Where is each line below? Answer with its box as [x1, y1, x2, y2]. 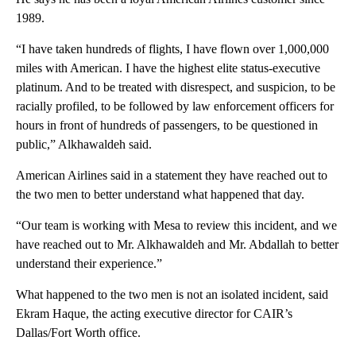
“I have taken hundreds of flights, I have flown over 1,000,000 [16, 42, 329, 56]
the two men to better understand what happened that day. [16, 188, 304, 202]
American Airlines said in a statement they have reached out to [16, 168, 327, 183]
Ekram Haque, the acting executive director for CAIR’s [16, 307, 292, 321]
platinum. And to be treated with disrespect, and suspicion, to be [16, 80, 335, 95]
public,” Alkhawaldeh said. [16, 137, 152, 152]
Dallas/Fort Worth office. [16, 326, 141, 340]
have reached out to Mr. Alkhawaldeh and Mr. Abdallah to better [16, 238, 339, 252]
